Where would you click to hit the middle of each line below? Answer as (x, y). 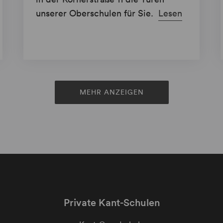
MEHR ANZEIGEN (111, 92)
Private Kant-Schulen (111, 203)
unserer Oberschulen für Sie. (96, 13)
